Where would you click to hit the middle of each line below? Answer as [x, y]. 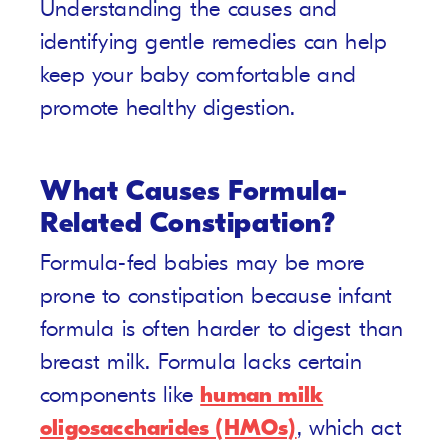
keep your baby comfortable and [198, 75]
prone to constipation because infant [216, 296]
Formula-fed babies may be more [202, 263]
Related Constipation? [188, 223]
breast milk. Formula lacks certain [201, 362]
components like [120, 395]
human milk [262, 395]
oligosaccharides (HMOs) [168, 428]
